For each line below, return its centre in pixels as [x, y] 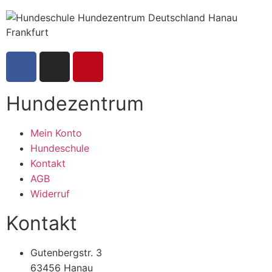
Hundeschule [60, 148]
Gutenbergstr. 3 [66, 252]
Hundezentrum [75, 103]
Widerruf [50, 193]
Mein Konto [56, 133]
